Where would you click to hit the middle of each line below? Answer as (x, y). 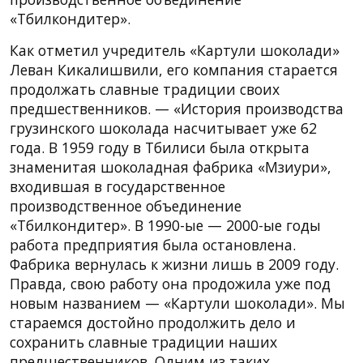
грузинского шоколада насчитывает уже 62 (163, 128)
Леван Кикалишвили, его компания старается (174, 69)
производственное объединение (126, 205)
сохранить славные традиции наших (143, 342)
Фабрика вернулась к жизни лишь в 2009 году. (174, 264)
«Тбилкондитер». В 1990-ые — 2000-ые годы (165, 225)
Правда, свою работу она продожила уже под (170, 283)
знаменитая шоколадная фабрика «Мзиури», (171, 167)
